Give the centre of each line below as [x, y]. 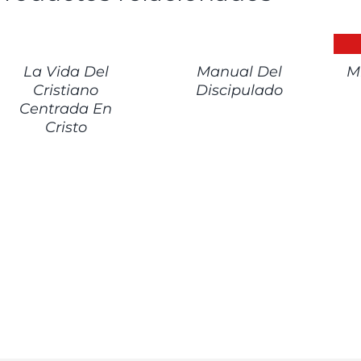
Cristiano [66, 91]
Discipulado [239, 91]
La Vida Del [66, 72]
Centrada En [66, 109]
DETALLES [189, 43]
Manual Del [239, 72]
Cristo [66, 128]
